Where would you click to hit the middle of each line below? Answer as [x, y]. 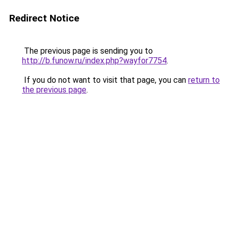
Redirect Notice [44, 18]
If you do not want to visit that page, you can [105, 80]
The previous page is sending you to [87, 51]
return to [204, 80]
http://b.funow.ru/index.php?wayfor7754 [94, 61]
